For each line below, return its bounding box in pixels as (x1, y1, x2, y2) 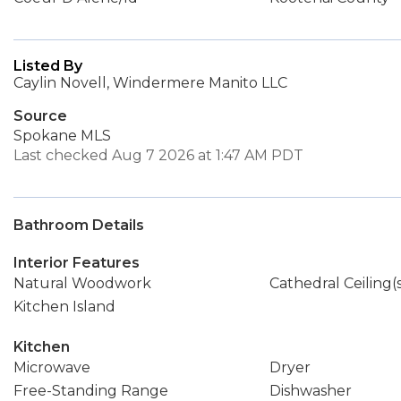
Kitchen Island (13, 298, 115, 315)
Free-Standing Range (13, 382, 168, 399)
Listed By (13, 57, 82, 74)
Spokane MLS (13, 127, 111, 144)
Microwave (13, 359, 90, 376)
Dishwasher (269, 382, 352, 399)
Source (13, 107, 67, 124)
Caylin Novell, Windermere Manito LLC (13, 74, 287, 91)
